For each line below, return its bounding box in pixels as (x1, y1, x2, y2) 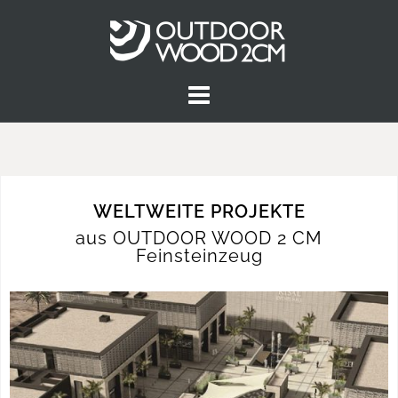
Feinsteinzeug (135, 245, 263, 267)
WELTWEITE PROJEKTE (92, 201, 306, 222)
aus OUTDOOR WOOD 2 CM (76, 227, 322, 249)
